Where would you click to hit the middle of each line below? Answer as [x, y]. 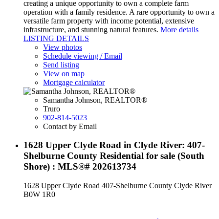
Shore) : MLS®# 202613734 [80, 167]
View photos [63, 47]
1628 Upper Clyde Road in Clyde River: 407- [114, 145]
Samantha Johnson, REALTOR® [95, 100]
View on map [64, 73]
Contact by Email [70, 126]
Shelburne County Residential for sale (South [114, 156]
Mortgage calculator [74, 82]
